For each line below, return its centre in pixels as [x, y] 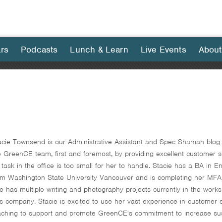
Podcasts [39, 50]
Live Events [163, 50]
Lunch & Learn [99, 50]
